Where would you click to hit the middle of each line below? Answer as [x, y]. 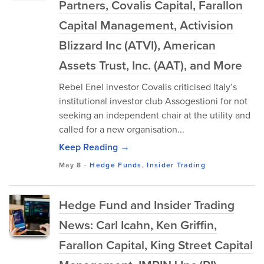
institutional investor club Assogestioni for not [153, 101]
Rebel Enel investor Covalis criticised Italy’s [148, 87]
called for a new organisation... [122, 129]
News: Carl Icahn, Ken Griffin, [138, 225]
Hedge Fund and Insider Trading [147, 204]
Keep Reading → [94, 147]
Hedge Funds [116, 165]
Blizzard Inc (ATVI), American [137, 45]
